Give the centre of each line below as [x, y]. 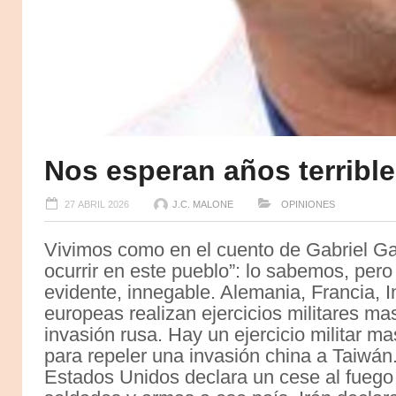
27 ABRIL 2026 [97, 204]
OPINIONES [307, 204]
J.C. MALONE [203, 204]
